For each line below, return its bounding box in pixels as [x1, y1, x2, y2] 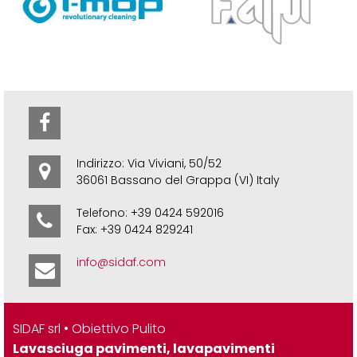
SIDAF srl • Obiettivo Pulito [12, 320, 166, 339]
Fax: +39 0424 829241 [76, 222, 193, 238]
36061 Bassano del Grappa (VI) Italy [76, 172, 280, 189]
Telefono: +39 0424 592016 [76, 205, 224, 222]
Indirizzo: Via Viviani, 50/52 [76, 155, 222, 172]
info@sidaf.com [76, 254, 166, 271]
